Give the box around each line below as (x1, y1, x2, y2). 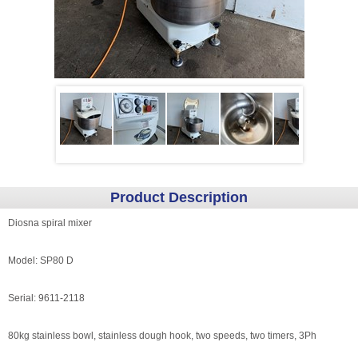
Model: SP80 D (8, 255, 76, 266)
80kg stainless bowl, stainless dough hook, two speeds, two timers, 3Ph (8, 330, 316, 341)
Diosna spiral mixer (8, 217, 92, 229)
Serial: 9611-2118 (8, 292, 85, 304)
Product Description (110, 189, 248, 205)
